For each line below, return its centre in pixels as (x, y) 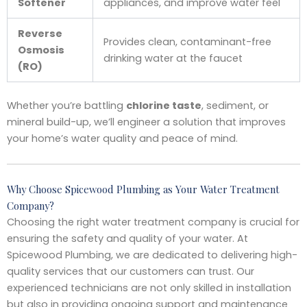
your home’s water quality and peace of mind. (122, 138)
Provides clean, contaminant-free (187, 41)
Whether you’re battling (66, 105)
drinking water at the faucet (173, 58)
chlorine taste (164, 105)
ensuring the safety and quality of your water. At (127, 239)
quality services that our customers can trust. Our (131, 272)
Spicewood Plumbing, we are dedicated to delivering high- (152, 255)
